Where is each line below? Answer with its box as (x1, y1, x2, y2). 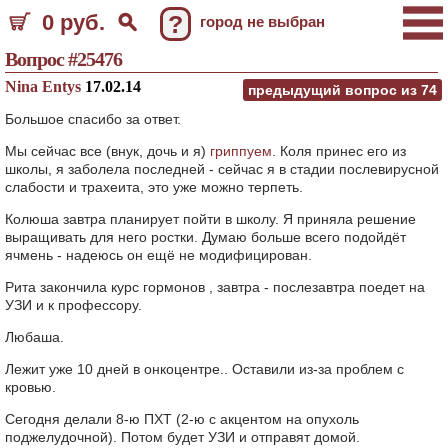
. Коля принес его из (272, 143, 406, 159)
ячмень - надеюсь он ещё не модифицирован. (5, 247, 312, 263)
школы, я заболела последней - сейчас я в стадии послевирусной (5, 161, 439, 177)
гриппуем (210, 143, 272, 159)
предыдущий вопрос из (248, 82, 421, 98)
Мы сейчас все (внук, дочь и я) (5, 143, 210, 159)
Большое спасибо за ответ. (5, 111, 181, 127)
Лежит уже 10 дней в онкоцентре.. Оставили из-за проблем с (5, 361, 404, 377)
